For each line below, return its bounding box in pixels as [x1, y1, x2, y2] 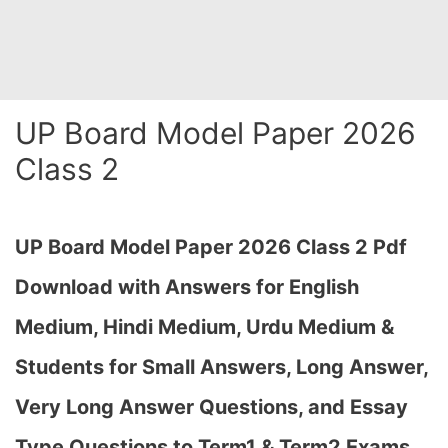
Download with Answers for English [15, 275, 359, 299]
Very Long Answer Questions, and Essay [15, 395, 408, 419]
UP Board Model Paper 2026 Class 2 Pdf [15, 235, 407, 259]
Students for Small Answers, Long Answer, [15, 355, 428, 379]
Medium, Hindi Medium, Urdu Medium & [15, 315, 394, 339]
